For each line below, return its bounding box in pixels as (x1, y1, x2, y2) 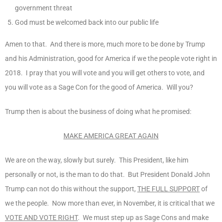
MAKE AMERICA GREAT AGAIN (63, 131, 159, 140)
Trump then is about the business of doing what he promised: (5, 107, 191, 115)
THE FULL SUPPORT (137, 184, 200, 193)
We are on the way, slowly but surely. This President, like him (5, 156, 188, 164)
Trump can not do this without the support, (5, 184, 137, 193)
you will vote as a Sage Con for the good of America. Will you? (5, 83, 193, 91)
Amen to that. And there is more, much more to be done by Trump (5, 40, 205, 48)
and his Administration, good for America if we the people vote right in (5, 54, 217, 62)
